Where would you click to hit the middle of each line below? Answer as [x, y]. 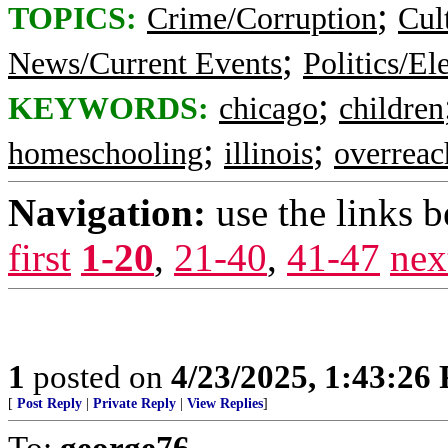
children [391, 108]
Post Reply [49, 403]
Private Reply [134, 403]
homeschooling [105, 153]
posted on [98, 376]
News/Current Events [145, 63]
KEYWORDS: [108, 108]
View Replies [225, 403]
